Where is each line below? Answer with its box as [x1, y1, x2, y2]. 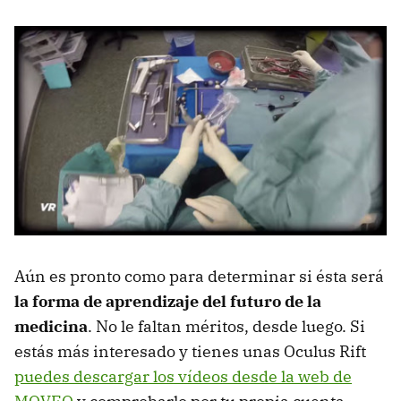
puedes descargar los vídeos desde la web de [14, 365, 352, 387]
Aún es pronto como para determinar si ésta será [14, 265, 384, 286]
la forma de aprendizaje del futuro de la [14, 290, 321, 311]
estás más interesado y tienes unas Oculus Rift [14, 340, 366, 362]
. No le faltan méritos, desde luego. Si [88, 315, 365, 337]
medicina [14, 315, 88, 337]
